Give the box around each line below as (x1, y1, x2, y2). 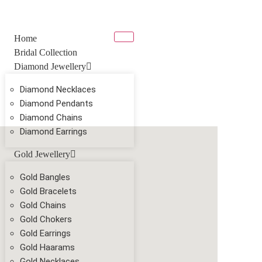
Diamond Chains (19, 112, 82, 123)
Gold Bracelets (19, 186, 77, 196)
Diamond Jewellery (13, 61, 86, 71)
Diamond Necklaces (19, 84, 96, 95)
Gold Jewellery (13, 149, 70, 159)
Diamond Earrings (19, 126, 87, 137)
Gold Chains (19, 200, 66, 211)
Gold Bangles (19, 172, 70, 182)
